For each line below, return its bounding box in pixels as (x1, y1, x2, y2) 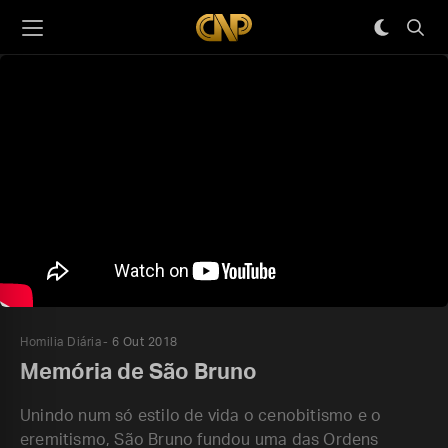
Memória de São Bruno (20, 361, 257, 383)
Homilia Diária (20, 336, 101, 348)
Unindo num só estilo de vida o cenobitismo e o (20, 408, 382, 424)
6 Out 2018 (111, 336, 178, 348)
